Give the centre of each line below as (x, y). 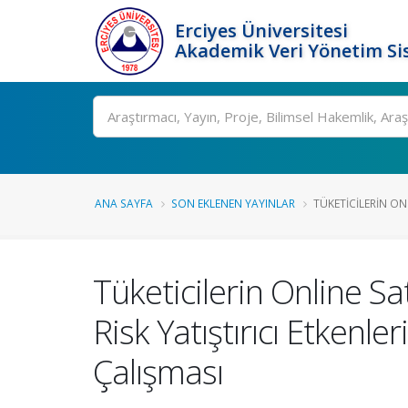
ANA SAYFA (124, 203)
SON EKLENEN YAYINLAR (233, 203)
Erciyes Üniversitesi (261, 31)
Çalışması (158, 372)
